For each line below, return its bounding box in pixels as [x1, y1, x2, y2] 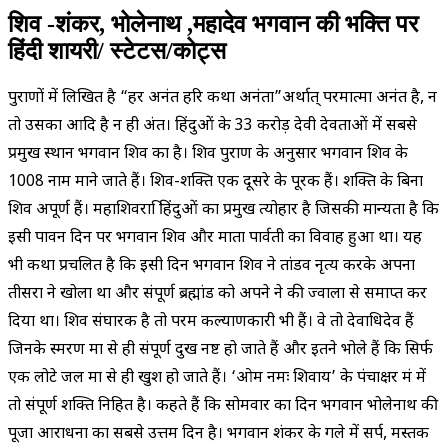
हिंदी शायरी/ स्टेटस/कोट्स [8, 37, 226, 64]
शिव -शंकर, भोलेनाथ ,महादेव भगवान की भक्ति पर [8, 10, 418, 37]
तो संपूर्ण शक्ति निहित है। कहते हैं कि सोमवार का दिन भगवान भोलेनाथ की [8, 395, 438, 417]
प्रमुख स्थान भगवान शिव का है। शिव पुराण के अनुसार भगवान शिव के [8, 143, 408, 165]
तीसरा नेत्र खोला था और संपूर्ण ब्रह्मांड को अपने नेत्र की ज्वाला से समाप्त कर [8, 283, 427, 305]
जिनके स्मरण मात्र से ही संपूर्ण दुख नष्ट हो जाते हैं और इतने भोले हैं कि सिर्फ [8, 339, 433, 361]
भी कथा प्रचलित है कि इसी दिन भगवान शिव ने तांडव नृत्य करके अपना [8, 255, 415, 277]
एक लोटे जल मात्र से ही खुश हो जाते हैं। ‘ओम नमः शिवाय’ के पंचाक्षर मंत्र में [8, 367, 426, 389]
